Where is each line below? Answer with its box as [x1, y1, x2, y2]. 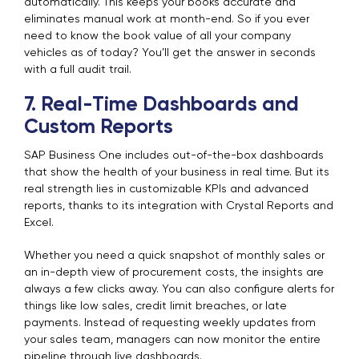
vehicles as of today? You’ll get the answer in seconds [24, 47, 316, 59]
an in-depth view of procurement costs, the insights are [24, 267, 324, 279]
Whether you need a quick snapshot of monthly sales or [24, 250, 325, 262]
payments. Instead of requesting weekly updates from [24, 317, 316, 329]
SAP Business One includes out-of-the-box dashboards [24, 150, 324, 162]
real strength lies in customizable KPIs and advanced [24, 184, 309, 196]
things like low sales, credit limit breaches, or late [24, 301, 287, 313]
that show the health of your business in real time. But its [24, 167, 329, 179]
